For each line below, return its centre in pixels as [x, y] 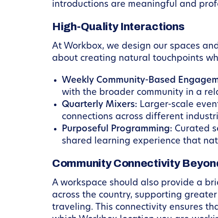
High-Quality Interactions [118, 27]
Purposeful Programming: [117, 129]
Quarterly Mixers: [100, 105]
